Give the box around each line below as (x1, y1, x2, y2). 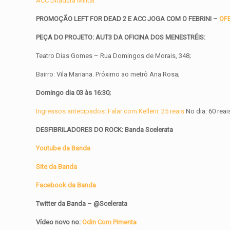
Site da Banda (36, 163, 78, 171)
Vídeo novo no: (36, 218, 83, 226)
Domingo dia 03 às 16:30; (36, 89, 111, 97)
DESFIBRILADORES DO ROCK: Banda (36, 126, 146, 134)
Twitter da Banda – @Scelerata (36, 200, 128, 208)
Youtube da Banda (36, 144, 91, 152)
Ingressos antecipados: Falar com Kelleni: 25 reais (36, 107, 185, 116)
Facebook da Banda (36, 181, 97, 189)
